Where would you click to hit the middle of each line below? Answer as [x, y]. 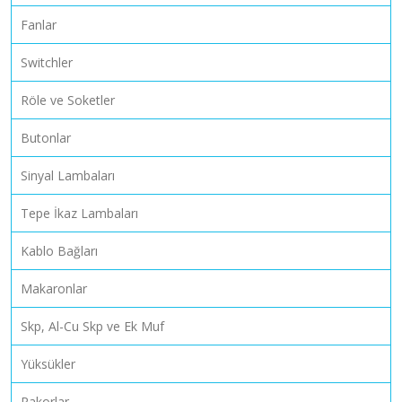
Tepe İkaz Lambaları [79, 213]
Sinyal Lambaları [68, 175]
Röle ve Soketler [68, 100]
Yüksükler [48, 363]
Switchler [47, 62]
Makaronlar [54, 288]
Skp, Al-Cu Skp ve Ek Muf [92, 326]
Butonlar [46, 137]
